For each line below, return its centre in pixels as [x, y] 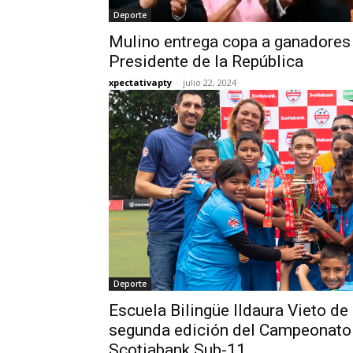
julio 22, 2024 [210, 82]
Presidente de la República [206, 61]
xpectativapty [140, 82]
